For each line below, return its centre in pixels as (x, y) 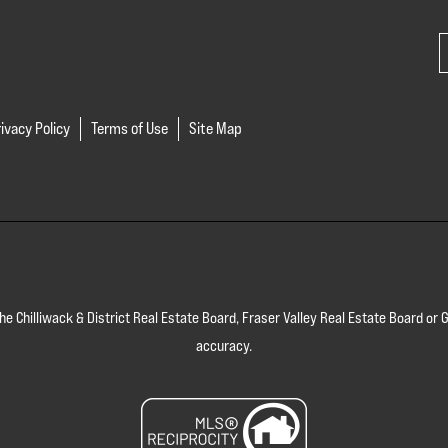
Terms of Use (129, 128)
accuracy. (224, 345)
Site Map (215, 128)
